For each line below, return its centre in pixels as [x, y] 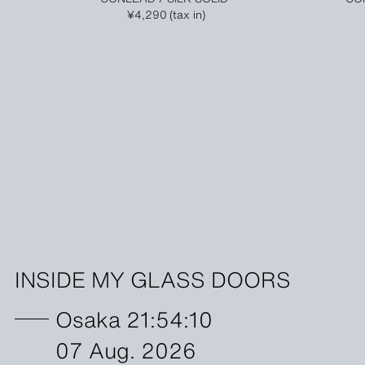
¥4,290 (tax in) [166, 13]
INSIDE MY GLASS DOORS [153, 278]
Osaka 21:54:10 [134, 318]
